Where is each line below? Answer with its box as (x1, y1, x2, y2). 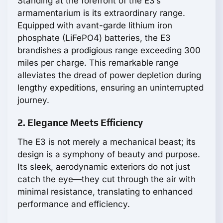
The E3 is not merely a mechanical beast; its (17, 137, 196, 147)
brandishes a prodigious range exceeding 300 (17, 45, 201, 56)
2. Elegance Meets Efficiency (17, 117, 143, 128)
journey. (17, 95, 49, 106)
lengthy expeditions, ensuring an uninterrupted (17, 83, 204, 93)
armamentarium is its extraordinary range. (17, 8, 185, 18)
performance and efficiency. (17, 199, 130, 210)
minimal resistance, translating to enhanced (17, 187, 193, 197)
